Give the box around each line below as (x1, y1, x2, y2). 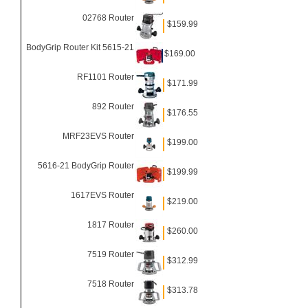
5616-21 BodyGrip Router (38, 161, 134, 170)
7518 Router (87, 279, 134, 289)
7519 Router (87, 250, 134, 259)
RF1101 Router (77, 72, 134, 82)
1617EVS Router (71, 190, 134, 200)
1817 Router (87, 220, 134, 230)
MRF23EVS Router (63, 131, 134, 141)
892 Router (92, 102, 134, 111)
